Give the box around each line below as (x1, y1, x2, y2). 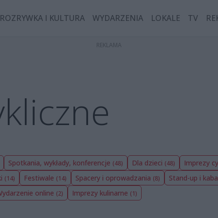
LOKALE (151, 13, 181, 24)
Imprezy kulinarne (72, 188, 130, 198)
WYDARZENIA (92, 13, 144, 24)
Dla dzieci (132, 158, 164, 167)
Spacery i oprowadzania (75, 173, 153, 182)
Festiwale (24, 173, 56, 182)
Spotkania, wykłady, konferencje (8, 158, 112, 167)
